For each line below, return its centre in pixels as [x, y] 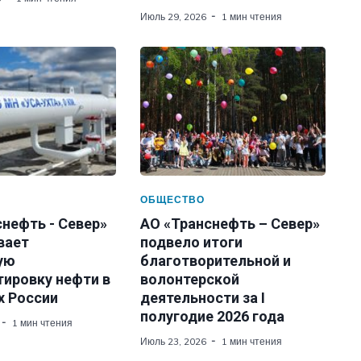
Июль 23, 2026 [173, 341]
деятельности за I [202, 298]
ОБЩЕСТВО [172, 199]
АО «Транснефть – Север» [230, 224]
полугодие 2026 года [212, 316]
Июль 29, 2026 [173, 17]
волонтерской [189, 279]
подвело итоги [191, 242]
